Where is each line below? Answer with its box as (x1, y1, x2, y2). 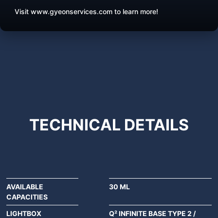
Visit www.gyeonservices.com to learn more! (15, 7, 158, 16)
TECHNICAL (29, 115, 124, 135)
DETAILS (124, 115, 189, 135)
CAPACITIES (6, 193, 48, 201)
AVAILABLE (6, 182, 44, 191)
